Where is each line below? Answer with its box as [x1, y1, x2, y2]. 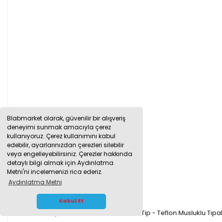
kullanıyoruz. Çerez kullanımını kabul [7, 132, 116, 141]
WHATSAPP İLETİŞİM [28, 197, 84, 206]
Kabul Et [59, 197, 84, 205]
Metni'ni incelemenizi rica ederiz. [7, 167, 103, 176]
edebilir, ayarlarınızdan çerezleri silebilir [7, 141, 124, 150]
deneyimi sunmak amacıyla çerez [7, 123, 111, 132]
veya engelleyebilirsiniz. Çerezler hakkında [7, 150, 133, 159]
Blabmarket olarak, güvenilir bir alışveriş [7, 114, 126, 123]
